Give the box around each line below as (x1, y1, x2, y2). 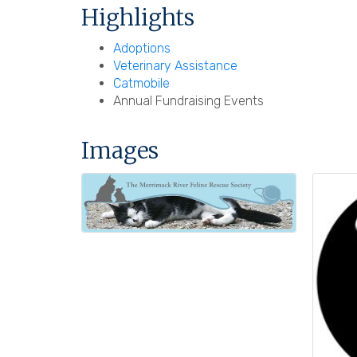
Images (81, 135, 159, 165)
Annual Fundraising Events (113, 92, 264, 108)
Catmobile (113, 75, 170, 91)
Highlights (81, 2, 194, 32)
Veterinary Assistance (113, 57, 237, 73)
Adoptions (113, 40, 171, 56)
